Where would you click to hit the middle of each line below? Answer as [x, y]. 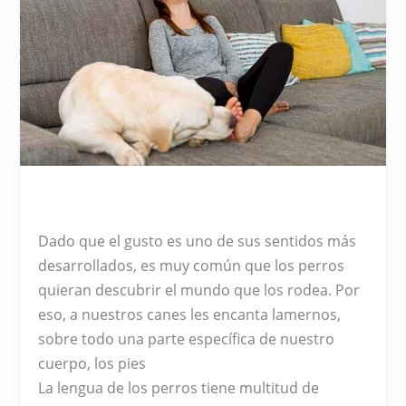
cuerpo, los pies [92, 364]
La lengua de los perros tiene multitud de [179, 388]
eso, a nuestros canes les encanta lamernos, [190, 315]
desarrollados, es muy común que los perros [192, 266]
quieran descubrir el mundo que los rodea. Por [199, 290]
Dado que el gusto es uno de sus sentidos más [198, 242]
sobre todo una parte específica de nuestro [187, 339]
